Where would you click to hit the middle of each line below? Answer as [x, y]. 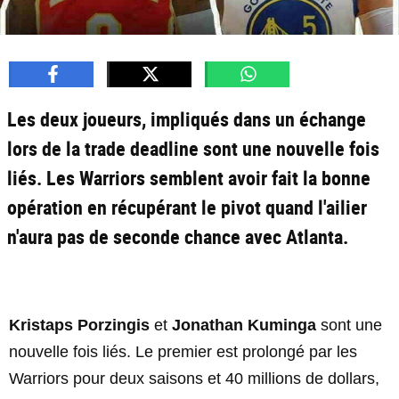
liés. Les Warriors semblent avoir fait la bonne [189, 178]
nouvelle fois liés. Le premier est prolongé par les [183, 352]
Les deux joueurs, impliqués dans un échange [187, 119]
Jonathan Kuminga [244, 325]
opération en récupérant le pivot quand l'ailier [187, 207]
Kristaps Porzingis [79, 325]
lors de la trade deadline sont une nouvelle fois [193, 148]
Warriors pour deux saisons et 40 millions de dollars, [194, 379]
